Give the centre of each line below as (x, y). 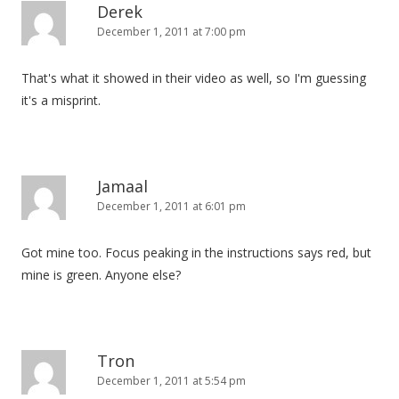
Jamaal (122, 186)
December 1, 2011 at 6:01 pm (171, 206)
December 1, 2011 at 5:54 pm (171, 381)
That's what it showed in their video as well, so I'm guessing (194, 78)
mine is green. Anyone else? (101, 275)
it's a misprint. (61, 100)
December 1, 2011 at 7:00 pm (171, 32)
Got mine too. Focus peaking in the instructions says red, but (196, 252)
